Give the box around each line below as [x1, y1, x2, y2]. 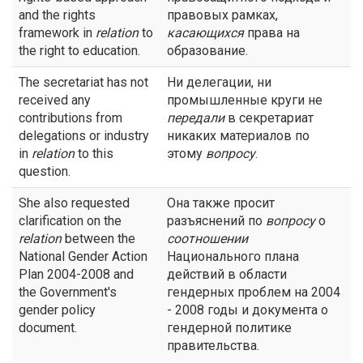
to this [75, 146, 113, 161]
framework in [19, 25, 96, 41]
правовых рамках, [167, 7, 278, 23]
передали [167, 110, 224, 126]
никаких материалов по [167, 128, 310, 143]
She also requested [19, 195, 130, 211]
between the [62, 231, 135, 246]
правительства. [167, 338, 259, 353]
